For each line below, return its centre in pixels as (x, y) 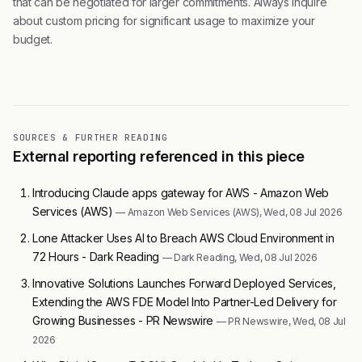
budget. (33, 39)
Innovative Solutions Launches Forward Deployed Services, (184, 283)
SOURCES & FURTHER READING (90, 137)
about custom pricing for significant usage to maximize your (164, 21)
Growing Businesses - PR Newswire (124, 320)
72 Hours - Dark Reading (97, 257)
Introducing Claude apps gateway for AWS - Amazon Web (181, 193)
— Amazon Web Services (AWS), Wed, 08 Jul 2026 (229, 212)
